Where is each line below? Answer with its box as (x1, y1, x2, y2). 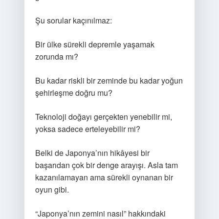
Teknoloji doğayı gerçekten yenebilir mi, (35, 111, 172, 122)
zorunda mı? (35, 51, 78, 62)
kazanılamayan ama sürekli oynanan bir (35, 172, 173, 183)
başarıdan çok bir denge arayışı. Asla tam (35, 159, 178, 171)
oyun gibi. (35, 184, 69, 195)
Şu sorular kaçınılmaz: (35, 15, 112, 26)
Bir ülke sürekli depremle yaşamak (35, 39, 154, 50)
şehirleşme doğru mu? (35, 87, 112, 98)
